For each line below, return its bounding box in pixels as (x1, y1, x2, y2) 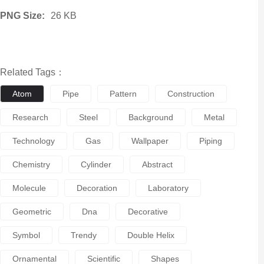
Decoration (76, 183, 117, 193)
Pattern (109, 89, 137, 98)
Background (128, 113, 173, 122)
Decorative (127, 207, 168, 216)
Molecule (12, 183, 46, 193)
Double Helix (127, 230, 174, 240)
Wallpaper (131, 136, 169, 146)
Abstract (141, 160, 173, 169)
